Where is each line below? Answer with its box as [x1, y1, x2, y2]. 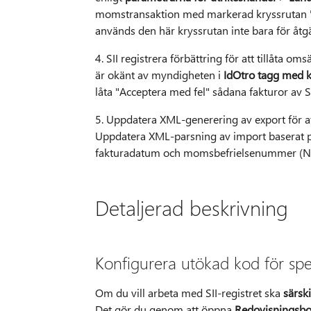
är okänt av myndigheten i [94, 67, 224, 83]
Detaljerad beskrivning [94, 194, 288, 222]
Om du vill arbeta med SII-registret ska [94, 285, 283, 301]
